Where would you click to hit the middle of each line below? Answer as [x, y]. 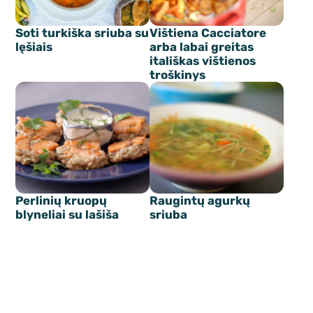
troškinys [177, 75]
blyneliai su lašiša [67, 214]
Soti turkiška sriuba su [82, 33]
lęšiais [34, 47]
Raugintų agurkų [200, 200]
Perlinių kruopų [61, 200]
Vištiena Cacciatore [208, 33]
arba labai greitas [202, 47]
